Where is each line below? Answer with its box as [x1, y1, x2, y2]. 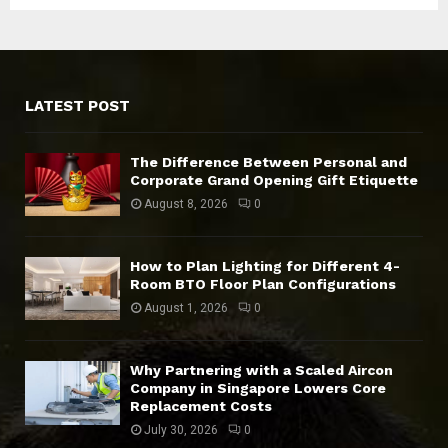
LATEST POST [25, 96, 130, 115]
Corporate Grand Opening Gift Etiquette [130, 171, 418, 188]
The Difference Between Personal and [130, 153, 407, 170]
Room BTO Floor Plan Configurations [130, 275, 396, 292]
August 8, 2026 [144, 196, 228, 211]
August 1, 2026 [144, 300, 228, 315]
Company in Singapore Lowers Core [130, 380, 386, 397]
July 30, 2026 [144, 423, 218, 438]
